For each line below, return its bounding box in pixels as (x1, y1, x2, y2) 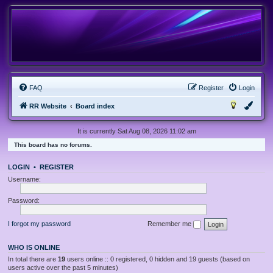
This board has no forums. (14, 141, 92, 148)
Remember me (147, 219, 193, 227)
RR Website (29, 102, 66, 110)
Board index (76, 102, 115, 110)
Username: (8, 175, 41, 183)
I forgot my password (8, 219, 71, 227)
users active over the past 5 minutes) (8, 263, 118, 271)
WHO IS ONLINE (8, 243, 60, 251)
